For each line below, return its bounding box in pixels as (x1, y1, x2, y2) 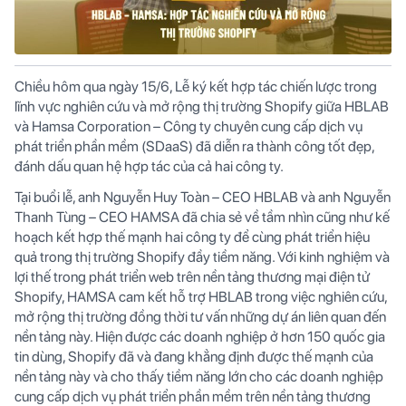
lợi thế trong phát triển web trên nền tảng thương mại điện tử (14, 267, 370, 285)
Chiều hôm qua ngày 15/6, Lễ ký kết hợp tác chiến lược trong (14, 77, 377, 95)
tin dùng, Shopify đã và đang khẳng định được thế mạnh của (14, 347, 373, 365)
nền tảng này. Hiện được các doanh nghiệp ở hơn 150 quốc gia (14, 327, 385, 345)
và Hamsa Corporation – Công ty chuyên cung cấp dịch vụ (14, 117, 362, 135)
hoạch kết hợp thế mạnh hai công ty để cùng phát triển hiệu (14, 227, 370, 246)
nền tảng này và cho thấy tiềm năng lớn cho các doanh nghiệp (14, 367, 383, 385)
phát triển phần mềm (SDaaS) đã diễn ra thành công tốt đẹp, (14, 137, 374, 155)
